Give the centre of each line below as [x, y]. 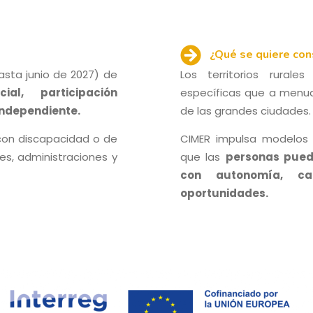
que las [203, 157]
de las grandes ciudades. [245, 110]
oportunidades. [224, 194]
